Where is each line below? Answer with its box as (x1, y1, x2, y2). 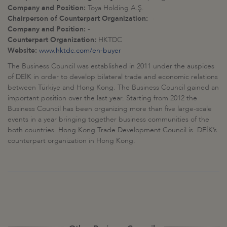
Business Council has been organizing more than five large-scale (8, 103, 212, 113)
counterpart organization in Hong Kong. (8, 135, 135, 145)
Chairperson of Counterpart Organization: (8, 13, 148, 23)
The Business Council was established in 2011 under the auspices (8, 61, 214, 71)
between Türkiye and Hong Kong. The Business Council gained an (8, 82, 219, 92)
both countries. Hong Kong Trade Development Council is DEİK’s (8, 125, 217, 135)
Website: (8, 45, 37, 55)
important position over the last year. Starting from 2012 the (8, 93, 197, 103)
